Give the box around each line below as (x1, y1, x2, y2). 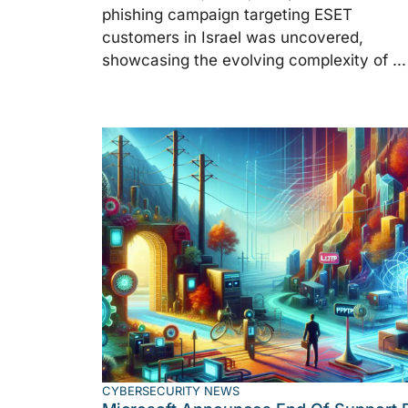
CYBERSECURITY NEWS (102, 382, 240, 398)
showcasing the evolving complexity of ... (102, 50, 406, 69)
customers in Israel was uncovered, (102, 27, 363, 46)
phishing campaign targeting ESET (102, 5, 352, 24)
